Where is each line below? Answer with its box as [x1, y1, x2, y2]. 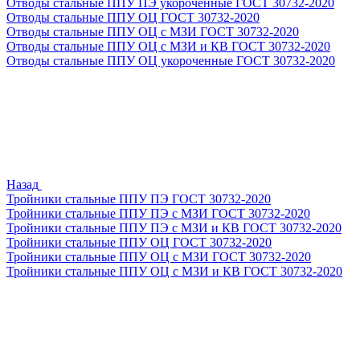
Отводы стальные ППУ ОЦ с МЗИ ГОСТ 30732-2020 [6, 25, 299, 39]
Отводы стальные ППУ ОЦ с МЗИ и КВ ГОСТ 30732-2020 [6, 39, 330, 53]
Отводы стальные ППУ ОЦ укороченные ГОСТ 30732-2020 [6, 54, 335, 67]
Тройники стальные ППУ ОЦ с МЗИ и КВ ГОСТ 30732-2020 [6, 264, 342, 278]
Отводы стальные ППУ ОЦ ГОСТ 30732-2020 [6, 10, 260, 24]
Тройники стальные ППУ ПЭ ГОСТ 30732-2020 [6, 192, 271, 206]
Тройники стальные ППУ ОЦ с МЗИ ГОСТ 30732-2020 [6, 250, 311, 264]
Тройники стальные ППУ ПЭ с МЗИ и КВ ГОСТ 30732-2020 [6, 221, 342, 235]
